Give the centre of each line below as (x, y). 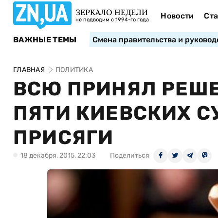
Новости (177, 16)
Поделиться (130, 155)
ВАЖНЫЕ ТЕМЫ (45, 39)
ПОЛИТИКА (74, 70)
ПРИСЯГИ (64, 137)
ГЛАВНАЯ (29, 70)
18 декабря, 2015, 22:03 (58, 155)
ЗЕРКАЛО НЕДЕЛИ (112, 12)
